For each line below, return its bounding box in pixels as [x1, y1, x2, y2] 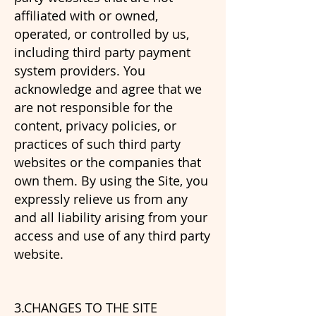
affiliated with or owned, [14, 7, 158, 24]
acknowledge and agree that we [14, 80, 202, 97]
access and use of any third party [14, 227, 210, 244]
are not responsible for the [14, 99, 173, 116]
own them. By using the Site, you [14, 172, 208, 189]
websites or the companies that [14, 154, 201, 171]
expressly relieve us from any [14, 190, 188, 207]
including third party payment [14, 44, 190, 61]
